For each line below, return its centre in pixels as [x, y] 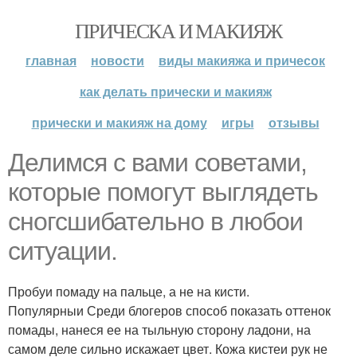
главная [51, 60]
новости [118, 60]
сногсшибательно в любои [155, 222]
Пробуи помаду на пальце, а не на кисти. [129, 291]
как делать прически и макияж [175, 91]
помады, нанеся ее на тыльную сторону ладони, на [159, 330]
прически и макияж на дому [119, 122]
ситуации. [63, 251]
